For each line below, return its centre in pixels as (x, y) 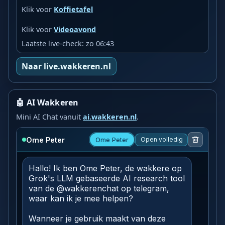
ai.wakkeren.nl (110, 117)
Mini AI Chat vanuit (50, 117)
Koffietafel (74, 9)
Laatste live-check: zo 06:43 (68, 43)
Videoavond (75, 29)
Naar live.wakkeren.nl (67, 67)
